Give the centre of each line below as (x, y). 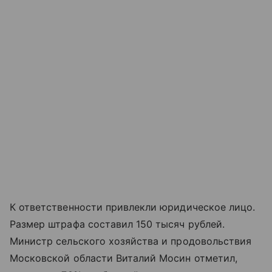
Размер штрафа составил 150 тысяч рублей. (117, 224)
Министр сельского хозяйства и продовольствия (131, 241)
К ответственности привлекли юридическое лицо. (133, 207)
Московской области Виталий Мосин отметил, (124, 258)
